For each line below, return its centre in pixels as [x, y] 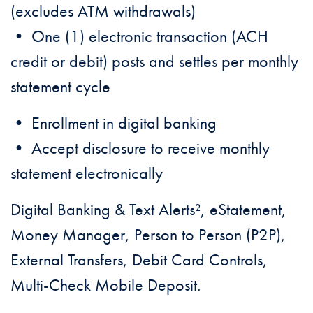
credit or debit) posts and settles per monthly [154, 61]
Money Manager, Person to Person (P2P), [148, 234]
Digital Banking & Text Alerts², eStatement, [148, 209]
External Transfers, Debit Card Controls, [139, 259]
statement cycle [60, 86]
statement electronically [87, 173]
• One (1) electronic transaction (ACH [139, 36]
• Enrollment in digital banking [114, 122]
